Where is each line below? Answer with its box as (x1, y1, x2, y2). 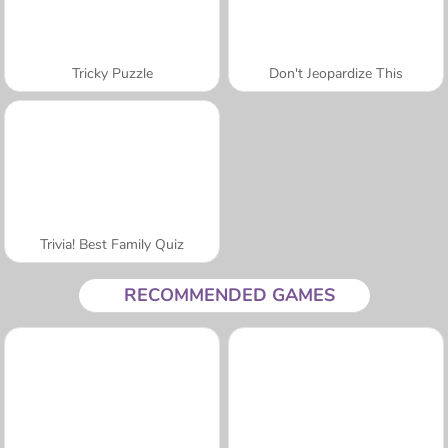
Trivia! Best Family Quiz (40, 234, 184, 254)
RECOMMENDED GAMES (123, 282, 335, 307)
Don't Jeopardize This (269, 63, 403, 83)
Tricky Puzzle (71, 63, 153, 83)
